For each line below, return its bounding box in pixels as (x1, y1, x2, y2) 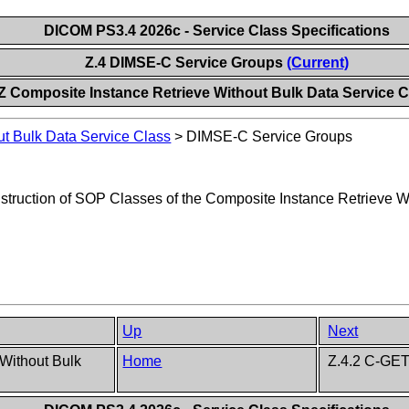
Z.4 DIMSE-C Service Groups (84, 55, 287, 70)
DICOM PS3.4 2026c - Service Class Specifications (43, 23, 390, 38)
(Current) (286, 55, 349, 70)
